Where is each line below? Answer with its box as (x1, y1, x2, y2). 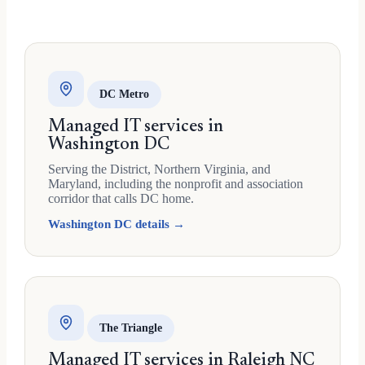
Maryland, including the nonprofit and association (48, 176, 303, 191)
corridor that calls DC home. (48, 191, 194, 205)
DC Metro (99, 87, 149, 100)
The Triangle (99, 321, 162, 334)
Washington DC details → (48, 217, 185, 231)
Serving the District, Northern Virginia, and (48, 161, 270, 176)
